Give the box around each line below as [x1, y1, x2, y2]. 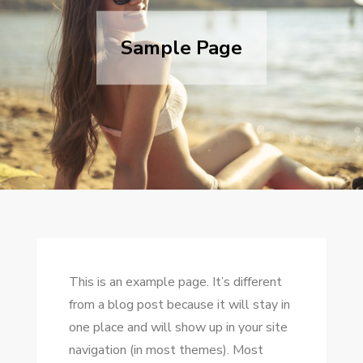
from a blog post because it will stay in [68, 295, 290, 314]
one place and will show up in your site [68, 318, 288, 336]
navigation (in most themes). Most [68, 340, 263, 359]
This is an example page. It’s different [68, 272, 282, 291]
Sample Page [120, 34, 242, 61]
